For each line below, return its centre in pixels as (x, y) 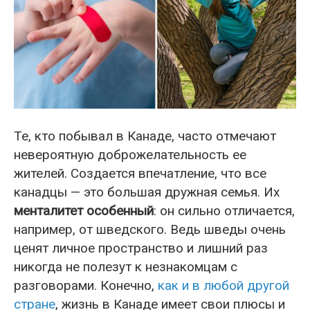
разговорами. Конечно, (86, 285)
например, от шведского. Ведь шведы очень (150, 229)
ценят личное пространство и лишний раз (141, 248)
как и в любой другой (224, 285)
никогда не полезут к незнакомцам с (126, 266)
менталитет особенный (84, 210)
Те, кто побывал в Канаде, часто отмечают (145, 136)
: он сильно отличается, (224, 210)
